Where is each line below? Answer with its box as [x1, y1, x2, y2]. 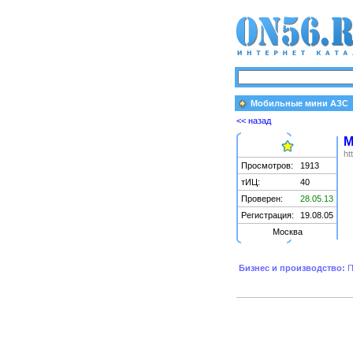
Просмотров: [241, 161, 293, 170]
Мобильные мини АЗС [251, 98, 348, 108]
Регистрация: [241, 210, 294, 220]
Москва [272, 227, 303, 236]
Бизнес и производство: [239, 263, 345, 273]
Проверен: [241, 194, 283, 203]
